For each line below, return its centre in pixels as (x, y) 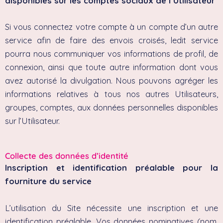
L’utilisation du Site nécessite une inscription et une (111, 208)
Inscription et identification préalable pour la (111, 168)
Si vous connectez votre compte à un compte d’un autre (111, 27)
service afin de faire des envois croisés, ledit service (111, 41)
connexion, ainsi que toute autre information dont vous (111, 67)
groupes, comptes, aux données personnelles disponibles (111, 108)
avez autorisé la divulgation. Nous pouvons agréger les (111, 81)
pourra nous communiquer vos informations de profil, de (111, 54)
